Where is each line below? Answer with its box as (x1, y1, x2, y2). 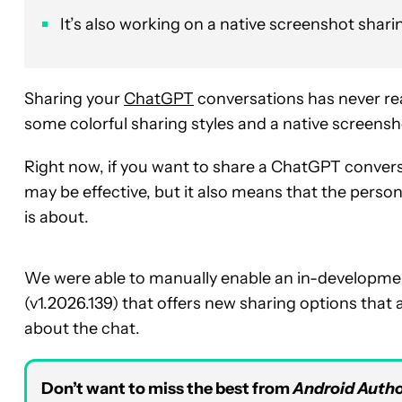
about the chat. (24, 318, 140, 338)
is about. (24, 206, 89, 227)
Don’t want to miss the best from (41, 378, 293, 398)
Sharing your (24, 88, 124, 109)
